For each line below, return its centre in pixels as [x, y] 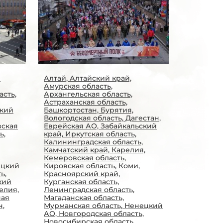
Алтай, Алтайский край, [88, 78]
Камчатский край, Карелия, [95, 150]
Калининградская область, [93, 142]
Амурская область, [78, 86]
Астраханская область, [86, 102]
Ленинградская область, [89, 190]
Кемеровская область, [85, 158]
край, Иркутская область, [90, 134]
